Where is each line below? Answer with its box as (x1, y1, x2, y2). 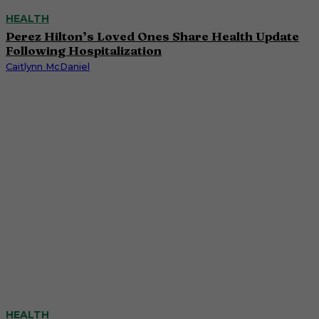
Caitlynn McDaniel (6, 60, 90, 72)
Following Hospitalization (6, 42, 162, 58)
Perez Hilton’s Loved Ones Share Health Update (6, 28, 299, 43)
